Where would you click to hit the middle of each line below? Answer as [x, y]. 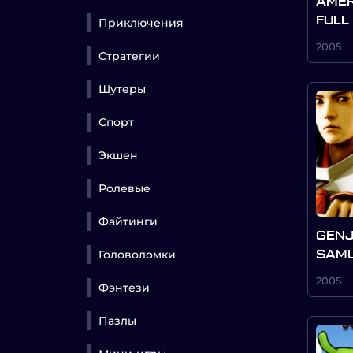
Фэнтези [124, 287]
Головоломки [137, 254]
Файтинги [128, 221]
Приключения [141, 22]
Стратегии [129, 56]
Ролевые [124, 188]
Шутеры [122, 89]
